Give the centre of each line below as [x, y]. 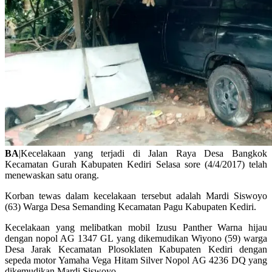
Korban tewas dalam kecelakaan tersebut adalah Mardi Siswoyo [136, 195]
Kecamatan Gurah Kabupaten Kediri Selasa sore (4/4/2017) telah [136, 164]
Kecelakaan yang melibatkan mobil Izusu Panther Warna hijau [136, 227]
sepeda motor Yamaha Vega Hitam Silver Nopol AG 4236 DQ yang [136, 260]
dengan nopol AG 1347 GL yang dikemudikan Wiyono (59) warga [136, 238]
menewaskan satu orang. [52, 175]
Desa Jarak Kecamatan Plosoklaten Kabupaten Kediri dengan [136, 249]
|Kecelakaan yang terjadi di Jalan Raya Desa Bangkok [143, 153]
